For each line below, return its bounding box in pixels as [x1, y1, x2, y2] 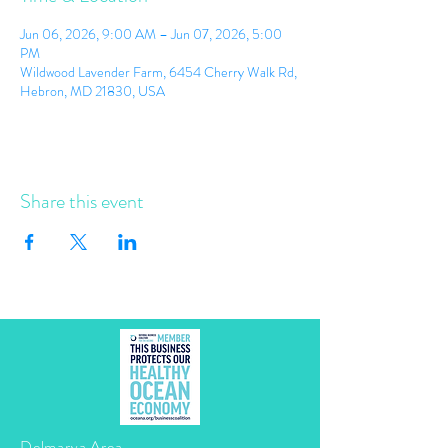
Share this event [20, 187, 144, 216]
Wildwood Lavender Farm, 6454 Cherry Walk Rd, [20, 62, 297, 82]
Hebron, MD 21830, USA [20, 81, 165, 101]
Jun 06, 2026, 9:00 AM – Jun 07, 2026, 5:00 [20, 24, 282, 44]
